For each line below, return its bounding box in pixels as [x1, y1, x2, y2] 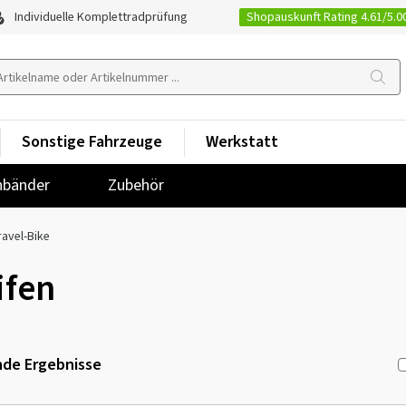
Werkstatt [206, 130, 278, 153]
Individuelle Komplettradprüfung [12, 8, 188, 26]
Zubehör [108, 174, 164, 197]
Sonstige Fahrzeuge [22, 130, 162, 153]
